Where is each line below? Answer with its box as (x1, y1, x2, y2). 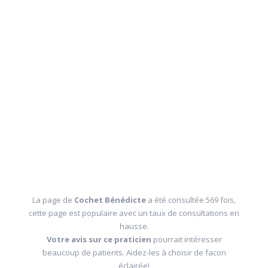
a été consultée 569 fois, (148, 194, 236, 205)
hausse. (119, 221, 149, 232)
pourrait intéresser (151, 234, 222, 245)
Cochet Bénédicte (74, 194, 148, 205)
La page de (32, 194, 74, 205)
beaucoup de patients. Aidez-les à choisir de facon (42, 247, 226, 258)
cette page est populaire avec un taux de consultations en (29, 208, 239, 218)
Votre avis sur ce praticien (46, 234, 151, 245)
